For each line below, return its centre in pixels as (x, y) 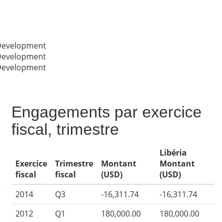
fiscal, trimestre (65, 129)
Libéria (173, 153)
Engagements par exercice (107, 112)
